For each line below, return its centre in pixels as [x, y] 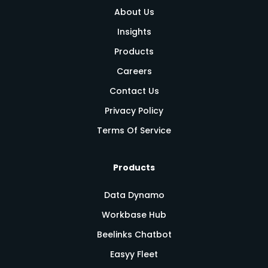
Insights [134, 32]
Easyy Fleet [134, 255]
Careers [134, 71]
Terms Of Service [134, 131]
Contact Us [134, 91]
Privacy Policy [134, 111]
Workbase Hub [134, 215]
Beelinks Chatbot [134, 235]
